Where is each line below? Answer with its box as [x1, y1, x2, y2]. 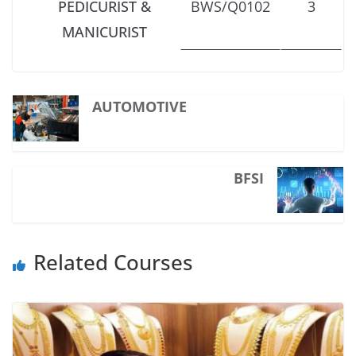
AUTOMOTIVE [91, 96, 187, 116]
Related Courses [33, 247, 193, 277]
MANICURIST [62, 21, 147, 41]
